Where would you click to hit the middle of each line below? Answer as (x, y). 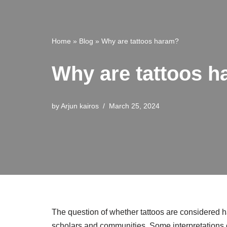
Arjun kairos (80, 106)
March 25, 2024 (134, 106)
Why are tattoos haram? (140, 41)
